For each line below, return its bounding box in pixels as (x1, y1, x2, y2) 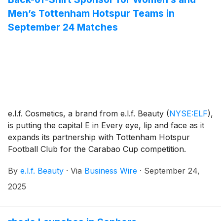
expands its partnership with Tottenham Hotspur (8, 132, 190, 143)
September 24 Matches (8, 21, 118, 34)
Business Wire (84, 166, 137, 176)
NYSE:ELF (169, 109, 208, 119)
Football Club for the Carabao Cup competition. (8, 144, 186, 154)
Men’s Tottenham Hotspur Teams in (8, 7, 175, 20)
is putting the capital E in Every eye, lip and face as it (8, 120, 204, 131)
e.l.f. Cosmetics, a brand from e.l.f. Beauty (8, 109, 166, 119)
